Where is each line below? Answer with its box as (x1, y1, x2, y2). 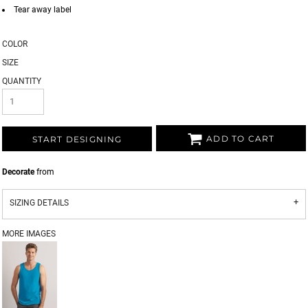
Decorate (2, 167, 34, 177)
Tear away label (14, 5, 71, 14)
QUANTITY (2, 76, 41, 86)
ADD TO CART (206, 133, 275, 144)
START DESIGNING (32, 134, 122, 145)
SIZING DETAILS (10, 198, 69, 208)
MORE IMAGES (2, 229, 56, 239)
